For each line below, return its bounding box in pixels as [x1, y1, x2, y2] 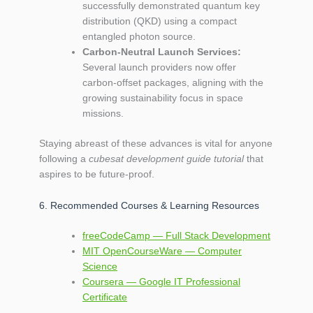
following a [39, 153, 89, 165]
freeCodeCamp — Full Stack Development [82, 229, 270, 241]
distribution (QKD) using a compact [82, 15, 237, 27]
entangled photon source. [82, 31, 196, 43]
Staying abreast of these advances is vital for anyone [39, 138, 272, 150]
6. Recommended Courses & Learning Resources [39, 199, 259, 211]
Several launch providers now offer [82, 61, 236, 73]
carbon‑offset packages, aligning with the [82, 77, 263, 89]
